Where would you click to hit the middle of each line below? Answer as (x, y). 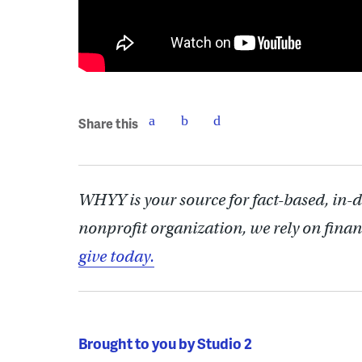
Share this (108, 123)
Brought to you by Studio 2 (165, 343)
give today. (116, 257)
